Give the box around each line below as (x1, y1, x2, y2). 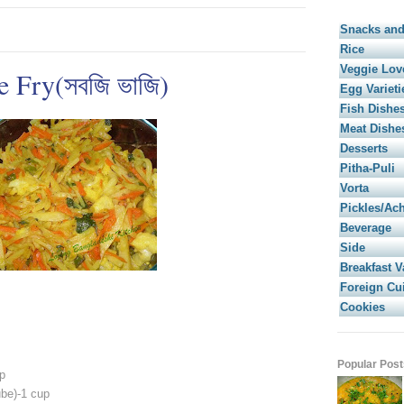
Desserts (340, 142, 388, 156)
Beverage (340, 221, 391, 235)
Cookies (340, 300, 385, 315)
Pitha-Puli (340, 161, 395, 176)
